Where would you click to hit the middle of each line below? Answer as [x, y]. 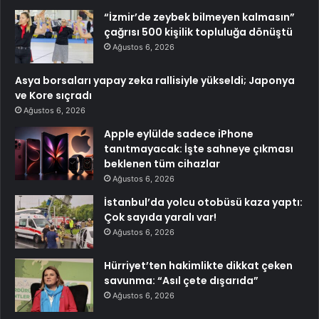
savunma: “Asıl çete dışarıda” [181, 281]
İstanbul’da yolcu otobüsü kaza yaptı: [203, 203]
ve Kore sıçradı [53, 96]
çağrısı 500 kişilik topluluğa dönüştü [198, 32]
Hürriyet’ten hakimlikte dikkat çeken [198, 266]
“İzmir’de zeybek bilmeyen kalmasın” [199, 17]
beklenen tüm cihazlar [162, 164]
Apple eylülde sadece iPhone [179, 134]
